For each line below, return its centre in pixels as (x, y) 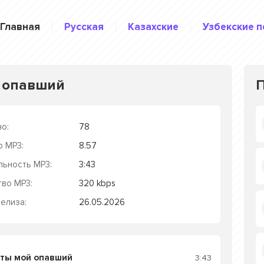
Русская (84, 27)
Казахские (153, 27)
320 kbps (97, 183)
